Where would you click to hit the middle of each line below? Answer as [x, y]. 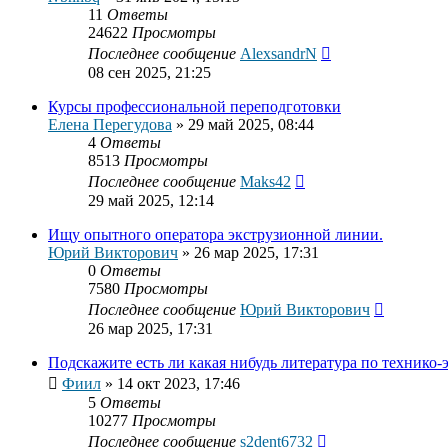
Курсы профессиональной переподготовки [194, 107]
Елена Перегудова [110, 125]
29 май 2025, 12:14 [151, 201]
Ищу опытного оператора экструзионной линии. [215, 235]
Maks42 [265, 182]
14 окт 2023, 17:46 [178, 384]
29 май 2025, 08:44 [251, 125]
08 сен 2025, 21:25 [149, 73]
